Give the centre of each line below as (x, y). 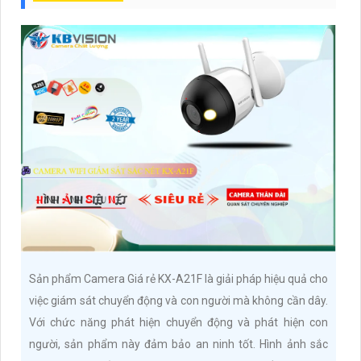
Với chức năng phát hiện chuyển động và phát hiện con (178, 322)
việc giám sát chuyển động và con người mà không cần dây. (178, 300)
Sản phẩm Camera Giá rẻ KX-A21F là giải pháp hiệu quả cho (178, 278)
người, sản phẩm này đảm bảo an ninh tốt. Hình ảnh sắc (178, 344)
